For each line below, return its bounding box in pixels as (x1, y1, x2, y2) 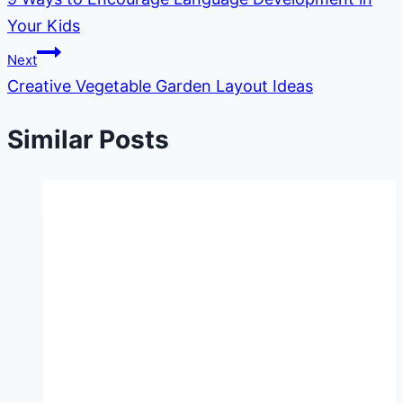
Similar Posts (7, 124, 169, 156)
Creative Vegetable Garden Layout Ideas (7, 76, 313, 96)
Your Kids (7, 16, 80, 36)
